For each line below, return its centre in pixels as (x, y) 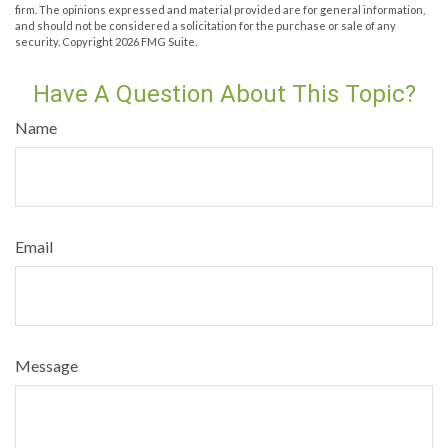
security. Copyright (65, 41)
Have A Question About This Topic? (224, 94)
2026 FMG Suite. (156, 41)
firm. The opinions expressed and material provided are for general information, (220, 9)
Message (46, 365)
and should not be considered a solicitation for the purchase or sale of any (205, 25)
